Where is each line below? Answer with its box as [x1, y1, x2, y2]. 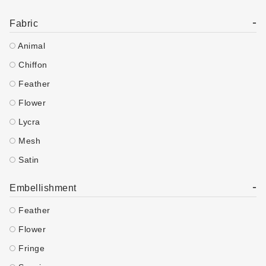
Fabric [9, 18, 38, 28]
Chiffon [15, 60, 47, 69]
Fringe [15, 243, 45, 253]
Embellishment [9, 183, 77, 193]
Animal [15, 41, 45, 50]
